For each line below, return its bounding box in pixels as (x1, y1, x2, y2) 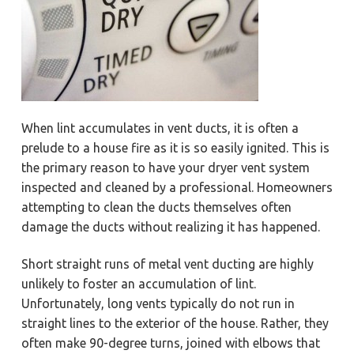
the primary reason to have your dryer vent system (21, 160, 310, 175)
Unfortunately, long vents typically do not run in (21, 296, 295, 311)
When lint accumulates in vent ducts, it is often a (21, 120, 299, 135)
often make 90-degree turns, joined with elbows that (21, 336, 320, 351)
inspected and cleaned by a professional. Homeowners (21, 179, 333, 194)
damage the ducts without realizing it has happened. (21, 219, 320, 234)
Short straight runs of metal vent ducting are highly (21, 257, 314, 272)
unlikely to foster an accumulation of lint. (21, 277, 256, 292)
